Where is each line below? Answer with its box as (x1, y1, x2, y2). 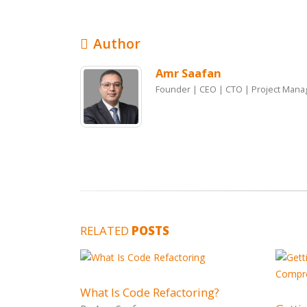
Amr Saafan (156, 64, 221, 81)
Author (93, 34, 140, 53)
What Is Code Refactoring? (80, 284, 219, 300)
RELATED (80, 222, 132, 238)
